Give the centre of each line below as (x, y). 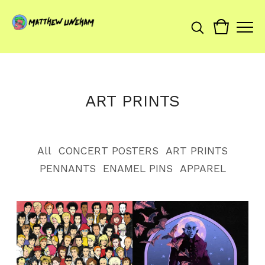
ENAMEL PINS (138, 169)
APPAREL (203, 169)
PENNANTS (67, 169)
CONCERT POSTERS (109, 151)
